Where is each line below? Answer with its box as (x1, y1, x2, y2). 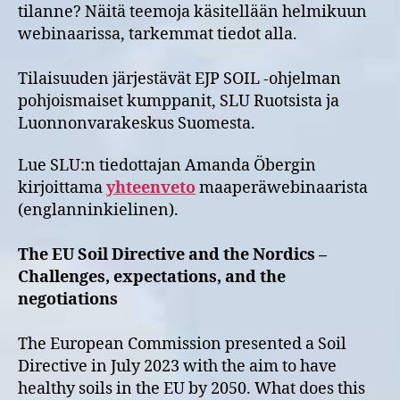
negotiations (18, 289, 118, 310)
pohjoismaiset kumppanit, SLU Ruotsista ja (18, 90, 339, 112)
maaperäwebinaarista (196, 178, 368, 198)
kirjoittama (18, 178, 106, 198)
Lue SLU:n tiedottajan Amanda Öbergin (18, 155, 316, 176)
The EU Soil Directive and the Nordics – (18, 245, 327, 265)
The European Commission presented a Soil (18, 334, 346, 354)
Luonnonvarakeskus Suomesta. (18, 112, 255, 134)
